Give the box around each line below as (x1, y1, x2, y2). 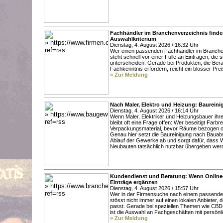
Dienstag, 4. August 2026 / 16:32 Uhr (110, 41, 199, 48)
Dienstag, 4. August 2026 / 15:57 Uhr (110, 185, 199, 191)
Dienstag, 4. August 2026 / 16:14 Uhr (110, 107, 199, 113)
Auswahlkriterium (110, 35, 156, 42)
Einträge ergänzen (110, 179, 158, 185)
